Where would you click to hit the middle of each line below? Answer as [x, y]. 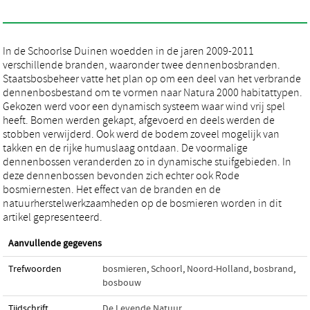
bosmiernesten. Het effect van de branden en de [112, 190]
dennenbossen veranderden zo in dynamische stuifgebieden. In [147, 162]
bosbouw [122, 283]
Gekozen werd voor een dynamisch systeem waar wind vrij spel [144, 107]
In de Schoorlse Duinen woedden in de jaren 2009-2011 [128, 51]
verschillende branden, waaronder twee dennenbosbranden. [142, 65]
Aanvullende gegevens [55, 244]
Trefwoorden [35, 269]
